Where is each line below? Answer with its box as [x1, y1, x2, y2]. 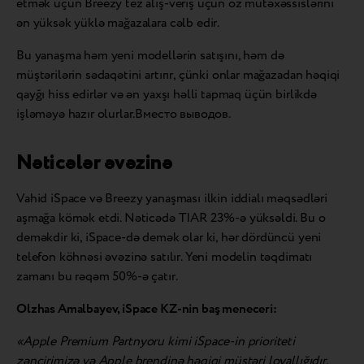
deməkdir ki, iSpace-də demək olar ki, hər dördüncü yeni [16, 228, 322, 248]
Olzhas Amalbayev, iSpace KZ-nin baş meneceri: [16, 300, 277, 319]
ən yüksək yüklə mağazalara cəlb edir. [16, 14, 220, 33]
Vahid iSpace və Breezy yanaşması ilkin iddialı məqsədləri [16, 189, 327, 209]
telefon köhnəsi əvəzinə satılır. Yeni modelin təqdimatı [16, 248, 313, 267]
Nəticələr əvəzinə [16, 147, 173, 180]
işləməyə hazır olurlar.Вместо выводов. [16, 105, 231, 124]
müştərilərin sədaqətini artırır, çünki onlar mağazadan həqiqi [16, 66, 340, 85]
